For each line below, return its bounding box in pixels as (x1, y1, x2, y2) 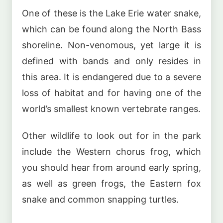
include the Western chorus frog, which (22, 146, 201, 157)
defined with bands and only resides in (22, 55, 201, 66)
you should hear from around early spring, (22, 162, 201, 173)
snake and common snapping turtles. (22, 194, 179, 205)
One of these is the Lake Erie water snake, (22, 7, 201, 18)
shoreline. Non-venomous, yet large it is (22, 39, 201, 50)
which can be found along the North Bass (22, 23, 201, 34)
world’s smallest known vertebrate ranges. (22, 103, 201, 114)
